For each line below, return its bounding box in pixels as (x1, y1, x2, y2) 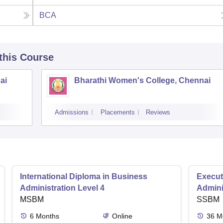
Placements (101, 109, 135, 116)
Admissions (55, 109, 89, 116)
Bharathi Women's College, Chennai (74, 76, 211, 85)
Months (36, 212, 59, 221)
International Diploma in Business (20, 172, 147, 181)
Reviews (146, 109, 170, 116)
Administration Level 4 (20, 184, 105, 193)
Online (111, 212, 132, 221)
